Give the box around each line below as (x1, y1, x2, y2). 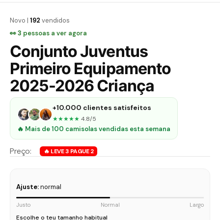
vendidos (40, 16, 70, 25)
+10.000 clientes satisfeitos (53, 103, 151, 112)
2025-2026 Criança (10, 76, 154, 95)
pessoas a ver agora (22, 29, 87, 37)
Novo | (10, 16, 30, 25)
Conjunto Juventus (10, 42, 148, 61)
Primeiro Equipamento (10, 59, 171, 78)
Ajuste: (16, 183, 39, 191)
